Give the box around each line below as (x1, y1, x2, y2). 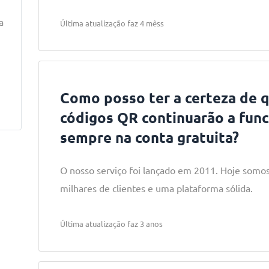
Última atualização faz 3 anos (59, 219, 163, 229)
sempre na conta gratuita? (59, 128, 239, 147)
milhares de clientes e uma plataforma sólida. (59, 182, 253, 194)
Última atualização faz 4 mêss (59, 18, 164, 28)
